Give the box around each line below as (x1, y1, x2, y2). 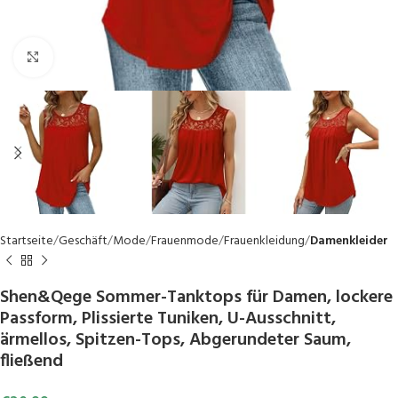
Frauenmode (151, 231, 219, 252)
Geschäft (59, 231, 107, 252)
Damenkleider (310, 231, 388, 252)
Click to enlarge (52, 48, 135, 67)
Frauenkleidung (224, 231, 305, 252)
